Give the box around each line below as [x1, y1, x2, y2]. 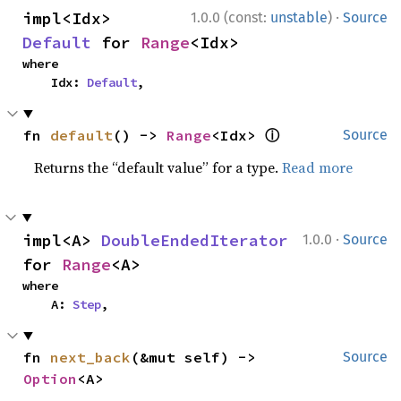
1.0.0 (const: [191, 8, 270, 26]
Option [23, 369, 78, 388]
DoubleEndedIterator [101, 229, 288, 251]
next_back [50, 347, 132, 366]
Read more [282, 157, 354, 177]
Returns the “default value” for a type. [34, 157, 283, 177]
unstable [270, 8, 328, 26]
